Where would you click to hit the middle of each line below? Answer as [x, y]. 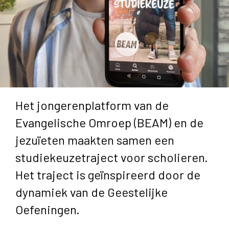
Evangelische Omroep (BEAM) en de [109, 122]
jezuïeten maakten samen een [95, 140]
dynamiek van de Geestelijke [91, 192]
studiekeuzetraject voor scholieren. [112, 157]
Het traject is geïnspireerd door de [108, 174]
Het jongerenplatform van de [92, 105]
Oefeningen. [48, 209]
